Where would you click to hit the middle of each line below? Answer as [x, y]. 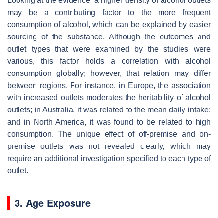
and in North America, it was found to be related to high [109, 122]
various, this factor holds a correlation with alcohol [109, 61]
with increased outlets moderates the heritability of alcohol [109, 97]
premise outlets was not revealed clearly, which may [109, 146]
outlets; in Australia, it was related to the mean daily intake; [109, 109]
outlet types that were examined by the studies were [109, 49]
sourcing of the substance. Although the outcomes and [109, 36]
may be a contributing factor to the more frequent [109, 12]
